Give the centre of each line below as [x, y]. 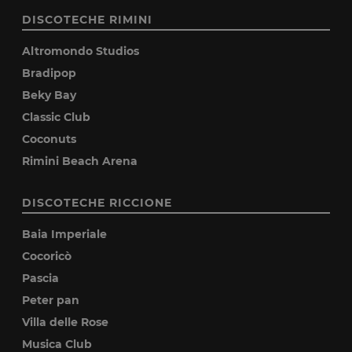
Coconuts [49, 139]
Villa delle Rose [66, 322]
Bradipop [49, 73]
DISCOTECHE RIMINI [88, 20]
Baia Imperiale [65, 234]
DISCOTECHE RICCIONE [97, 203]
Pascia [41, 278]
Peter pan [51, 300]
